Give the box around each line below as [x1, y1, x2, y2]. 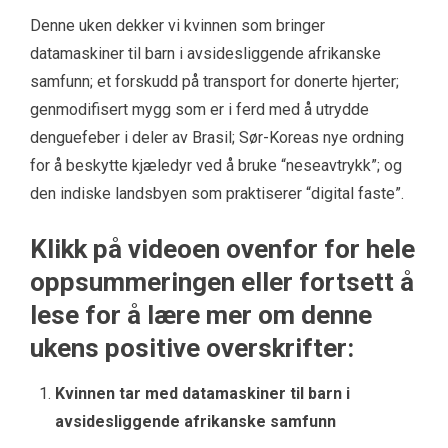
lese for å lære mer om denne [30, 300, 372, 331]
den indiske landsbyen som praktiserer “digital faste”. [30, 184, 404, 204]
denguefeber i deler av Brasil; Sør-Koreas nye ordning [30, 128, 404, 148]
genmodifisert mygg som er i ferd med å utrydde [30, 100, 369, 120]
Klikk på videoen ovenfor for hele [30, 234, 415, 265]
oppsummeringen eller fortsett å [30, 267, 414, 298]
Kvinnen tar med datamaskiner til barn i [55, 384, 350, 404]
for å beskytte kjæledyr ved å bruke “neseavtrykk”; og [30, 156, 402, 176]
